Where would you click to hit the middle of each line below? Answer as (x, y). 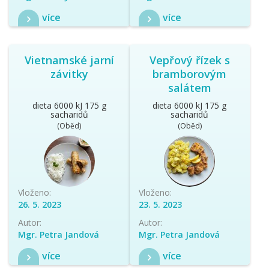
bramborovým (190, 74)
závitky (69, 74)
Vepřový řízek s (189, 60)
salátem (189, 87)
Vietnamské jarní (69, 60)
